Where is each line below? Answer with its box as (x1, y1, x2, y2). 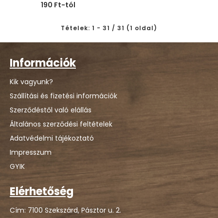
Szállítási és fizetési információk (10, 91, 117, 101)
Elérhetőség (10, 184, 73, 199)
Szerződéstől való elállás (10, 105, 91, 115)
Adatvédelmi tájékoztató (10, 133, 94, 143)
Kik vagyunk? (10, 77, 53, 87)
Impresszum (10, 147, 52, 157)
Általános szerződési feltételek (10, 119, 112, 129)
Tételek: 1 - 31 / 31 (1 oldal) (61, 23, 157, 32)
